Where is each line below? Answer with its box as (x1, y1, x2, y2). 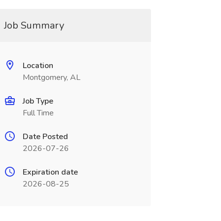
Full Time (22, 108, 54, 118)
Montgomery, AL (22, 72, 80, 83)
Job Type (22, 96, 53, 107)
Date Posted (22, 131, 68, 142)
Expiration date (22, 167, 78, 178)
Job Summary (3, 19, 64, 32)
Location (22, 60, 53, 71)
